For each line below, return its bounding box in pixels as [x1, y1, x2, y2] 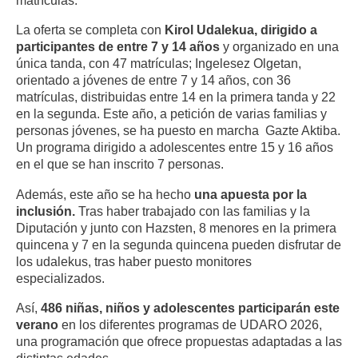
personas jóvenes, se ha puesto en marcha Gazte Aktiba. [16, 123, 340, 138]
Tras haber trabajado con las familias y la [75, 203, 310, 218]
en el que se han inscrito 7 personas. [16, 157, 227, 172]
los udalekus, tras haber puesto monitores [16, 253, 252, 268]
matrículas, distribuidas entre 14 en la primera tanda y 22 [16, 89, 336, 105]
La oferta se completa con [16, 22, 165, 38]
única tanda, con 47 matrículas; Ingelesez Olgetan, [16, 56, 301, 71]
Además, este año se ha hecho [16, 186, 194, 201]
